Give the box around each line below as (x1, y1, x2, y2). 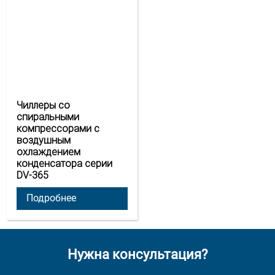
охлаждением (17, 145, 81, 158)
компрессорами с (17, 122, 100, 134)
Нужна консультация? (68, 246, 207, 262)
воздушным (17, 134, 71, 146)
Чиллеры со (17, 99, 71, 111)
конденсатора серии (17, 157, 113, 169)
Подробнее (26, 192, 77, 204)
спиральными (17, 110, 80, 123)
